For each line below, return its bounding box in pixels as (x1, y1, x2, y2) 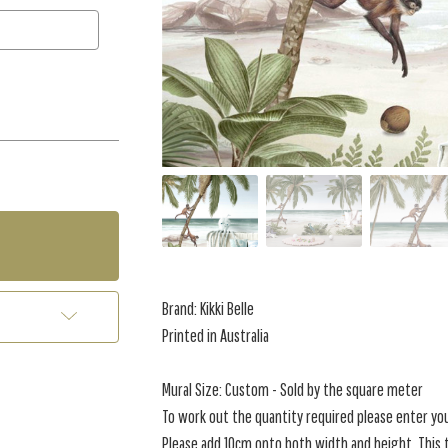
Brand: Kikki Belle (162, 298, 255, 319)
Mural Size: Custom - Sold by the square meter (162, 379, 424, 400)
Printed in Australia (162, 325, 270, 346)
